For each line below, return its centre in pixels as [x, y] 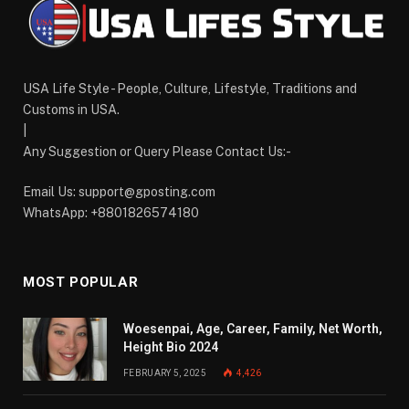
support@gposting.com [147, 192]
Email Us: [51, 192]
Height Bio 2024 [171, 347]
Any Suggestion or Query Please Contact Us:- [157, 152]
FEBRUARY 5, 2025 [165, 373]
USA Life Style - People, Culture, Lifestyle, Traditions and [190, 89]
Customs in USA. [71, 110]
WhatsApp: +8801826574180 [111, 213]
